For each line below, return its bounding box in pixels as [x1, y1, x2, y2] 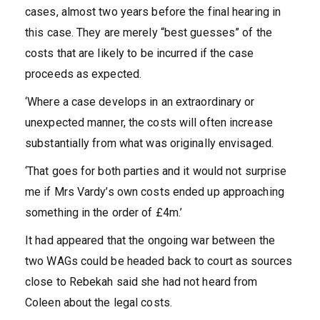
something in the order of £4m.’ [25, 206, 183, 220]
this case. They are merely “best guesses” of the [25, 26, 272, 40]
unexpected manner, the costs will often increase [25, 116, 273, 130]
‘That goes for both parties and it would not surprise [25, 164, 287, 179]
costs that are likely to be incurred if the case [25, 46, 254, 61]
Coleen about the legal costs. [25, 296, 179, 310]
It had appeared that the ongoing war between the [25, 234, 275, 248]
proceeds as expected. [25, 67, 142, 81]
